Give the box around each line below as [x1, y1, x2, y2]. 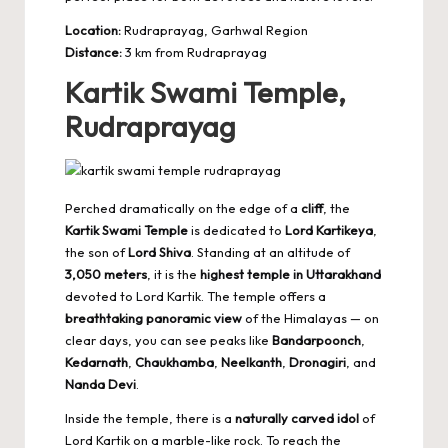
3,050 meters [65, 265, 147, 282]
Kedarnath [65, 353, 128, 370]
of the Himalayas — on [242, 309, 379, 326]
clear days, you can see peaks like [65, 331, 272, 348]
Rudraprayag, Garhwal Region [121, 21, 308, 38]
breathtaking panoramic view [65, 309, 242, 326]
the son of [65, 243, 128, 260]
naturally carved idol [235, 409, 359, 426]
